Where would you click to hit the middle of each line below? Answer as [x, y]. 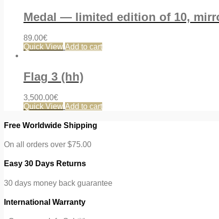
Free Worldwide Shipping [51, 125]
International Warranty [45, 202]
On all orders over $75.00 [48, 145]
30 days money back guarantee [58, 183]
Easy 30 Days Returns [45, 164]
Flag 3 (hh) [54, 76]
